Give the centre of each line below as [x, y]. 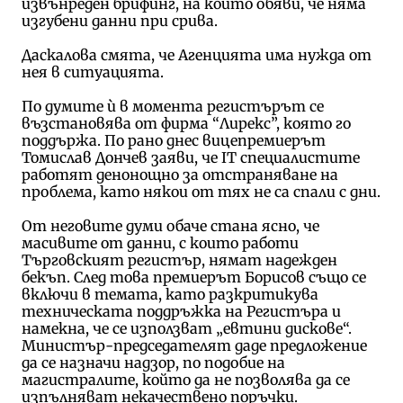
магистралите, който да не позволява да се [185, 379]
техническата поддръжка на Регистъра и [181, 311]
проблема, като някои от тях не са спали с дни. [201, 191]
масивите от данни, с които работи [160, 242]
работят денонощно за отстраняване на [179, 174]
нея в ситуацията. [92, 72]
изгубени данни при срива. [119, 20]
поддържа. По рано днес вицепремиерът [173, 140]
